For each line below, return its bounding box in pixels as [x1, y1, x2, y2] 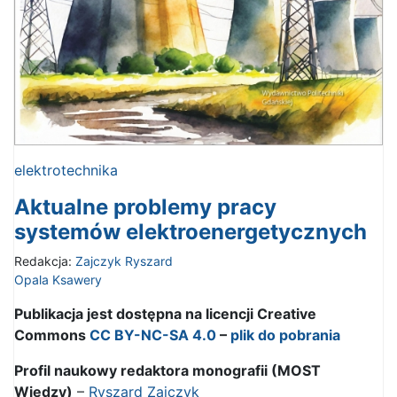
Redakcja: [14, 253, 75, 269]
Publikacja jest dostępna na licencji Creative [14, 305, 316, 323]
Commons [14, 326, 90, 345]
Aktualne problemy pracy [14, 194, 276, 221]
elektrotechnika [14, 161, 118, 180]
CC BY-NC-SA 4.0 [90, 326, 216, 345]
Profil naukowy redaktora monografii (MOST [14, 362, 321, 380]
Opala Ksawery [14, 272, 102, 288]
